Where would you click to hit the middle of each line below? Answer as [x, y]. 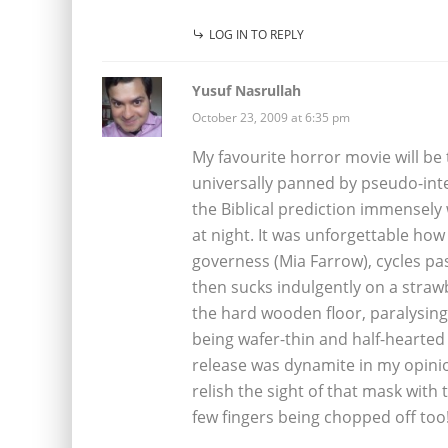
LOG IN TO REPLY [256, 34]
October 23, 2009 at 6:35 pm [271, 117]
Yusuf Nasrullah [246, 90]
